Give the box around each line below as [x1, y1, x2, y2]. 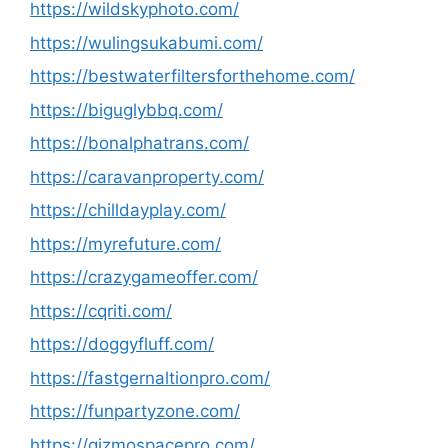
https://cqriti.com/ [30, 300, 172, 321]
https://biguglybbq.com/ [30, 99, 223, 120]
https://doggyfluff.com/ [30, 334, 214, 354]
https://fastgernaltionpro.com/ [30, 367, 270, 388]
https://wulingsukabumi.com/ [30, 32, 263, 53]
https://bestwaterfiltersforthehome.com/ [30, 66, 355, 86]
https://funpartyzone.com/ [30, 401, 240, 421]
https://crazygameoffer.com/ [30, 267, 258, 287]
